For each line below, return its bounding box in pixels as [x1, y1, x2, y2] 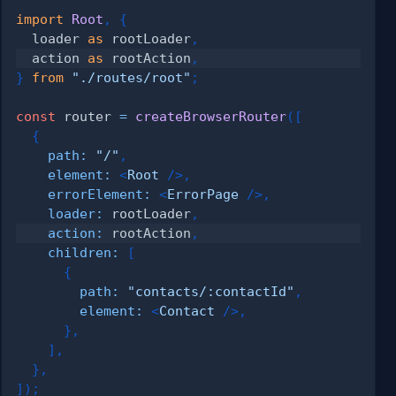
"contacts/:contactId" [127, 283, 295, 299]
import [16, 11, 65, 27]
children [48, 244, 112, 260]
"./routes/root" [72, 69, 192, 85]
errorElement [48, 186, 144, 202]
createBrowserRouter [135, 108, 287, 124]
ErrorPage [167, 186, 240, 202]
